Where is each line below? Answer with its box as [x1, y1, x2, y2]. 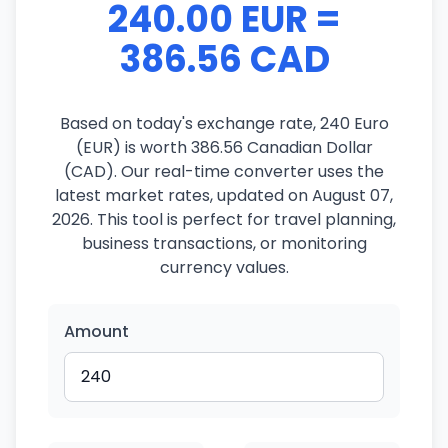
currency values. [159, 256, 289, 279]
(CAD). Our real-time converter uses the [64, 160, 384, 183]
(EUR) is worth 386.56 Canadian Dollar [75, 136, 373, 159]
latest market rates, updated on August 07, [55, 184, 393, 207]
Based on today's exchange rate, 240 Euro [59, 112, 389, 135]
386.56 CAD [118, 34, 330, 85]
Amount [64, 320, 129, 343]
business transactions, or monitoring [81, 232, 367, 255]
